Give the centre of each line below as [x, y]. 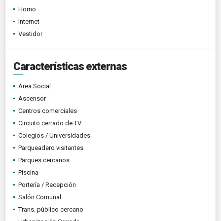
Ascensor [32, 98]
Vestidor [30, 34]
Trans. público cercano [51, 209]
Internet [29, 21]
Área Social [35, 86]
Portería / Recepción [47, 184]
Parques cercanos [44, 160]
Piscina [28, 172]
